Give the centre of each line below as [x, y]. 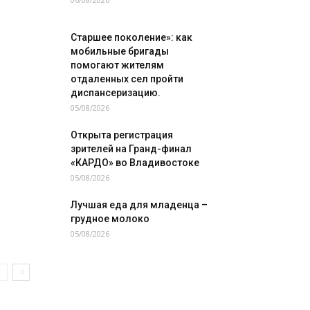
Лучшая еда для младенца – [139, 205]
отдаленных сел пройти [127, 79]
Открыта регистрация [122, 135]
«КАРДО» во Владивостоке [135, 163]
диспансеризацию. [116, 93]
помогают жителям [117, 65]
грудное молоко [110, 219]
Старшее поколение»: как [131, 37]
